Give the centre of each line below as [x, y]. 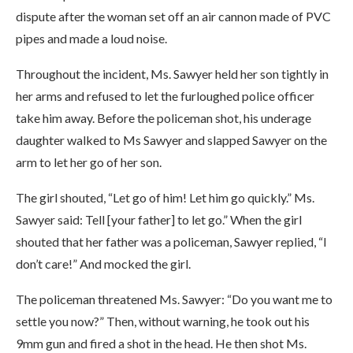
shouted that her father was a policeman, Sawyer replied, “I [171, 242]
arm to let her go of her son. [89, 162]
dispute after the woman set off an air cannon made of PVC [173, 16]
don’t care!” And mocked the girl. [103, 264]
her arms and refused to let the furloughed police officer [165, 96]
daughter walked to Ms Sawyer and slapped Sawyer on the [171, 140]
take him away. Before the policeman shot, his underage [163, 118]
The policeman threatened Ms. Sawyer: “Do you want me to [174, 299]
